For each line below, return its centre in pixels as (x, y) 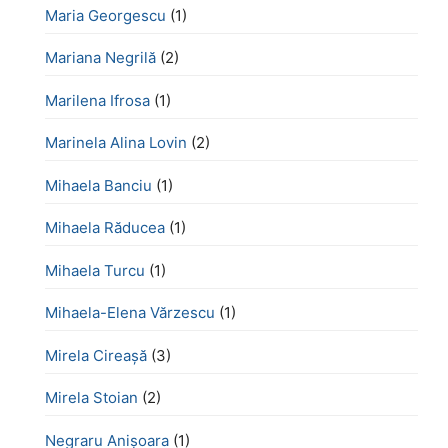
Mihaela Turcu (95, 270)
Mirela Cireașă (96, 355)
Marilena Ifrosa (97, 100)
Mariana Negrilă (100, 58)
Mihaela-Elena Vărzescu (130, 313)
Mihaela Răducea (105, 228)
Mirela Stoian (91, 398)
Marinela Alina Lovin (116, 143)
